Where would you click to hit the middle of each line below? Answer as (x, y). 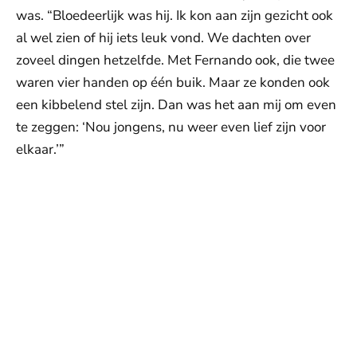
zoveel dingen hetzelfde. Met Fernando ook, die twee (175, 60)
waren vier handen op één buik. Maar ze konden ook (173, 82)
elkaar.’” (40, 149)
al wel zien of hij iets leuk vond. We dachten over (163, 37)
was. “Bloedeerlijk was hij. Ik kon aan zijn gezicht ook (175, 15)
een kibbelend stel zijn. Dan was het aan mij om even (176, 104)
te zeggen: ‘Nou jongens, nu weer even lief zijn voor (171, 127)
